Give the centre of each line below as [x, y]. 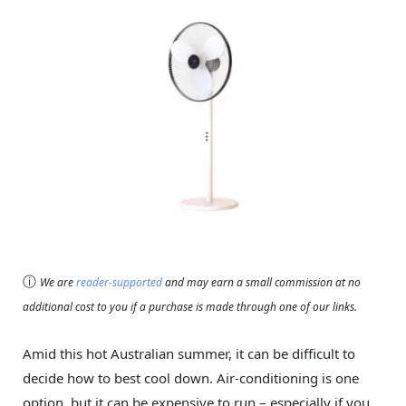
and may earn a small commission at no [261, 283]
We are [58, 283]
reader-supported [119, 283]
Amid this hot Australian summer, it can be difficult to [189, 354]
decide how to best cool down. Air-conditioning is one [191, 378]
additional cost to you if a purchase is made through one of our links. [190, 307]
